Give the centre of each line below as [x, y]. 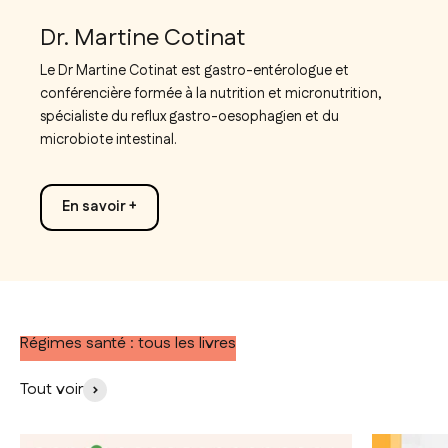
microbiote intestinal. [108, 140]
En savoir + [99, 207]
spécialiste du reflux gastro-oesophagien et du [189, 117]
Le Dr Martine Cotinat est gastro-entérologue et [194, 71]
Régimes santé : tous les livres [128, 344]
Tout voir [51, 390]
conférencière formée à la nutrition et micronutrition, [211, 94]
